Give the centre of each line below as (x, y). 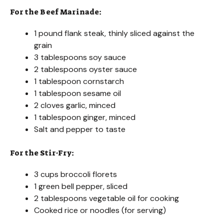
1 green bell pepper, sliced (81, 186)
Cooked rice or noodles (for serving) (100, 210)
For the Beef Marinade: (56, 12)
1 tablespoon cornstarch (79, 81)
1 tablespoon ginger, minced (85, 117)
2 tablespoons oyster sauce (85, 69)
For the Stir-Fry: (42, 153)
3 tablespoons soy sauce (80, 57)
